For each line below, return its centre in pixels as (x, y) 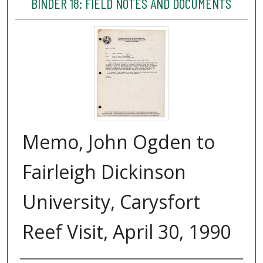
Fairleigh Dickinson (104, 172)
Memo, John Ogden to (119, 142)
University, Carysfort (111, 202)
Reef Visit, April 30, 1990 (127, 232)
